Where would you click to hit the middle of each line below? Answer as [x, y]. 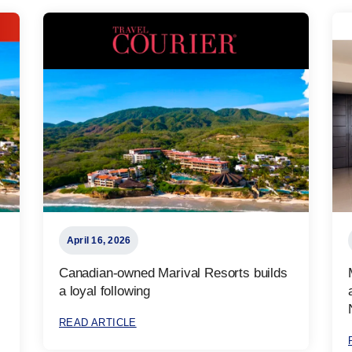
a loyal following [105, 291]
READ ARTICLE [98, 322]
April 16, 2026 [99, 240]
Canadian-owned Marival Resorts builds [173, 273]
